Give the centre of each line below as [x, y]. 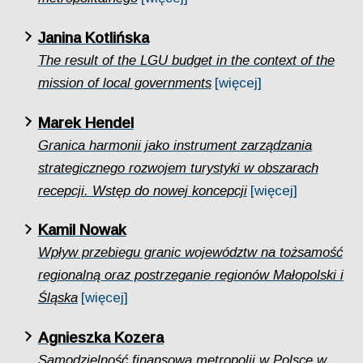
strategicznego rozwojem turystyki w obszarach [178, 168]
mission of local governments [124, 83]
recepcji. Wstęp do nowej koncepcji [142, 190]
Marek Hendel [85, 122]
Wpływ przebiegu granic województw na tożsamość [190, 253]
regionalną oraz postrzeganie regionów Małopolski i [190, 275]
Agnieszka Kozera [100, 337]
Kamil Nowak [82, 230]
